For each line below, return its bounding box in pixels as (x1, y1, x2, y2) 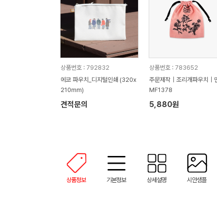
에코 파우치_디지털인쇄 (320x (60, 76, 137, 83)
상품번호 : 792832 (60, 64, 109, 71)
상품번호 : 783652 (149, 64, 198, 71)
